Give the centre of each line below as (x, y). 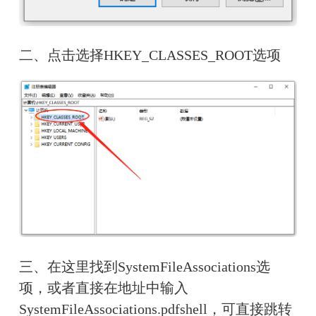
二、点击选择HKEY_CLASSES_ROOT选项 (150, 55)
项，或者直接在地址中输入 (103, 288)
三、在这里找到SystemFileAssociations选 (144, 267)
